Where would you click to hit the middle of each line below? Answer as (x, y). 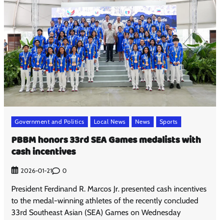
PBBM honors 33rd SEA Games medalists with (106, 141)
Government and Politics (50, 121)
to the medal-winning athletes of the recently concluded (105, 201)
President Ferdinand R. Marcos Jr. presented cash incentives (109, 189)
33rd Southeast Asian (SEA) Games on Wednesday (96, 213)
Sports (168, 121)
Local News (110, 121)
